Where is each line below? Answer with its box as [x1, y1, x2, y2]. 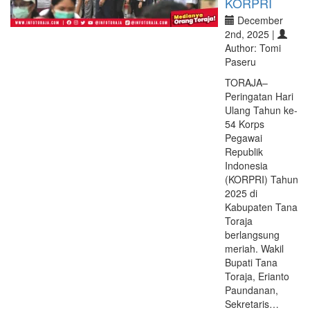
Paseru [225, 55, 256, 69]
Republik [225, 145, 263, 158]
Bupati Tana [225, 255, 277, 269]
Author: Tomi [225, 41, 281, 55]
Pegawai [225, 131, 262, 145]
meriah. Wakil [225, 241, 284, 255]
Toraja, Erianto [225, 269, 289, 283]
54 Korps [225, 117, 264, 131]
